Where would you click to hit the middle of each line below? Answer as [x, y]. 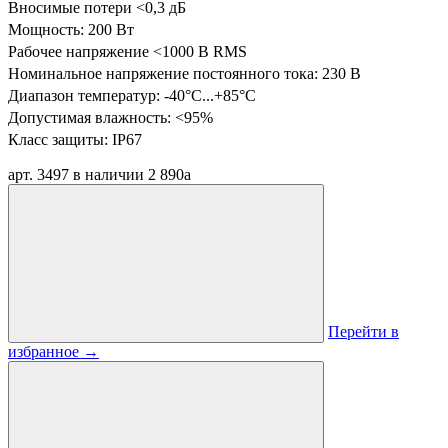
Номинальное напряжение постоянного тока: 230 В [184, 73]
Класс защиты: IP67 [75, 139]
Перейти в [363, 331]
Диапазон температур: [86, 95]
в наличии [108, 174]
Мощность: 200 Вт [71, 29]
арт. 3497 [38, 174]
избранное [45, 351]
